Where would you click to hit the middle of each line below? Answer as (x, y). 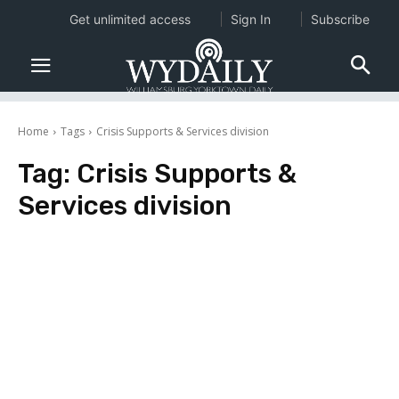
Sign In (250, 19)
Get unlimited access (130, 19)
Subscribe (340, 19)
